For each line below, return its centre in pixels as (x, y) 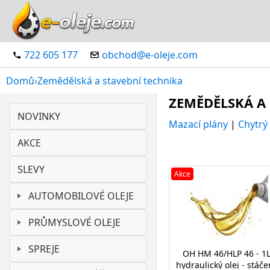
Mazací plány (198, 124)
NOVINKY (39, 116)
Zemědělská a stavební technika (110, 81)
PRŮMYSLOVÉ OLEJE (74, 222)
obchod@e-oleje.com (150, 55)
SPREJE (44, 249)
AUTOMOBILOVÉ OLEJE (81, 196)
